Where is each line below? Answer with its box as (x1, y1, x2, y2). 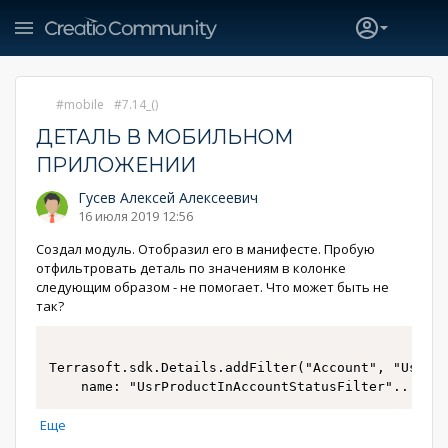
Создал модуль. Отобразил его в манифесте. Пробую (36, 240, 375, 258)
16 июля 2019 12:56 (78, 207, 193, 225)
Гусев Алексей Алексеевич (78, 188, 258, 207)
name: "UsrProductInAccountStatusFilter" (81, 379, 393, 394)
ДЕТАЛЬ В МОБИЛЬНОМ (36, 125, 293, 149)
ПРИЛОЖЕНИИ (36, 153, 196, 177)
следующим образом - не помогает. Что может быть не (36, 278, 389, 296)
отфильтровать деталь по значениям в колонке (36, 259, 346, 277)
